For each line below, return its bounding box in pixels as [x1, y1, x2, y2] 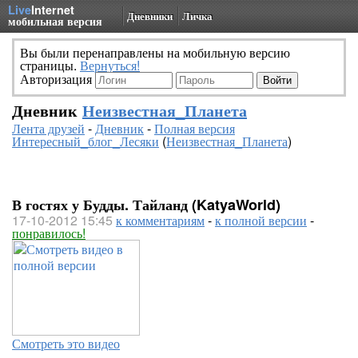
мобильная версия [8, 13, 102, 29]
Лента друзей [12, 119, 85, 137]
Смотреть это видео [12, 334, 120, 352]
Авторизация [20, 70, 95, 88]
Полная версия [154, 119, 235, 137]
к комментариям [116, 211, 205, 229]
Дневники [127, 8, 173, 23]
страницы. [20, 56, 80, 74]
